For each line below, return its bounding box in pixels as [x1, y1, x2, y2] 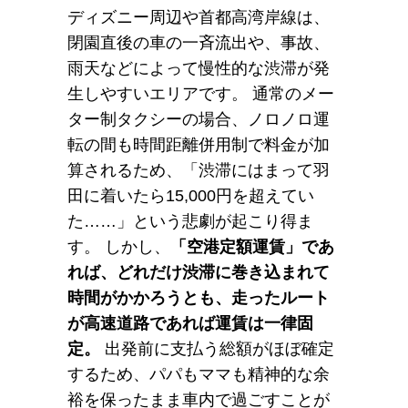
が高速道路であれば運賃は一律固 [67, 314, 313, 332]
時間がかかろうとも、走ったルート [67, 289, 330, 307]
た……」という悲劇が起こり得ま [67, 212, 313, 230]
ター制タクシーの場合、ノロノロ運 [67, 110, 330, 128]
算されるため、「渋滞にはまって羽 [67, 161, 330, 179]
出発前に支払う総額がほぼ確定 [100, 340, 334, 358]
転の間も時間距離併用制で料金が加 [67, 136, 330, 154]
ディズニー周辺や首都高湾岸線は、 [67, 8, 330, 26]
